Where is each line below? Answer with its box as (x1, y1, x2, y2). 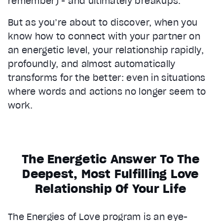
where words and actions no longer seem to (8, 85, 206, 97)
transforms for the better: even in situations (8, 72, 206, 83)
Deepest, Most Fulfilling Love (22, 166, 199, 182)
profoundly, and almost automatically (8, 58, 176, 70)
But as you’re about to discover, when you (8, 16, 198, 28)
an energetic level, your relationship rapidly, (8, 44, 204, 56)
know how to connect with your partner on (8, 30, 201, 42)
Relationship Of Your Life (35, 181, 186, 196)
